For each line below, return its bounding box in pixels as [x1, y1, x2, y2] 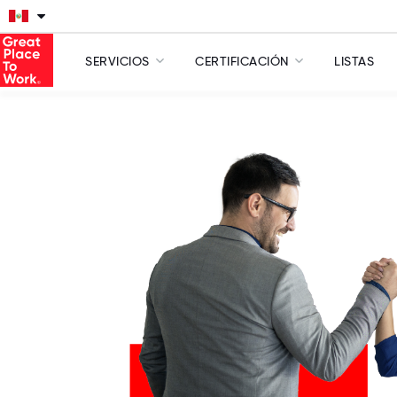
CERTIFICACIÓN [195, 54, 289, 68]
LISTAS [334, 54, 374, 68]
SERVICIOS [85, 54, 150, 68]
